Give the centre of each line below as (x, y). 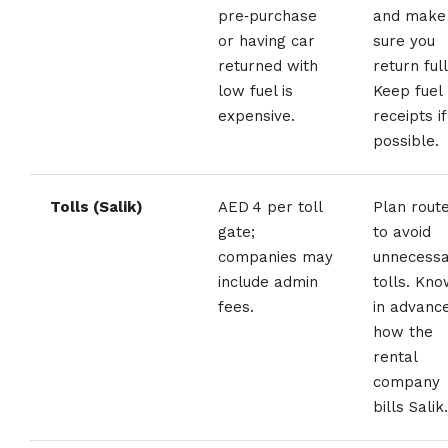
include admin (268, 281)
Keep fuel (408, 90)
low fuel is (255, 90)
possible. (406, 140)
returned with (268, 65)
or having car (266, 40)
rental (395, 356)
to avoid (402, 231)
